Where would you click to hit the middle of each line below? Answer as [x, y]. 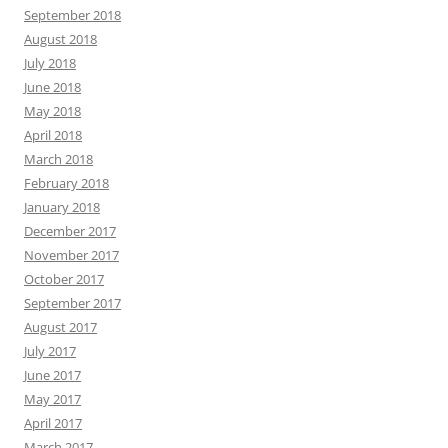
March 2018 [58, 159]
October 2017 [64, 279]
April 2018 [53, 135]
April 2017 [53, 423]
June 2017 [52, 375]
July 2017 [50, 351]
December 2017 [70, 231]
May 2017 [52, 399]
